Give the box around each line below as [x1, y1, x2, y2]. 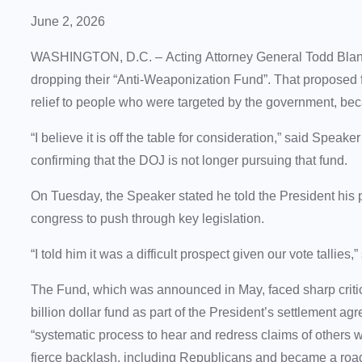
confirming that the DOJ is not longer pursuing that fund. [31, 154, 354, 168]
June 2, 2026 [31, 15, 105, 29]
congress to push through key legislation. [31, 212, 271, 226]
